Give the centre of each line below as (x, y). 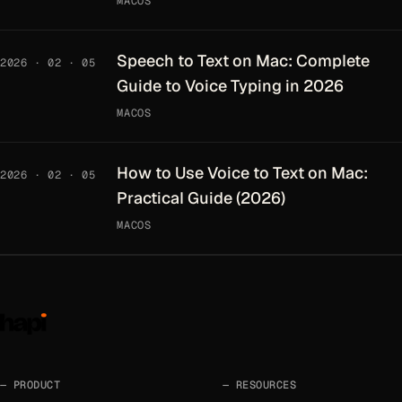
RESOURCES (266, 385)
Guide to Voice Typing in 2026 (231, 86)
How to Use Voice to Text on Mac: (243, 173)
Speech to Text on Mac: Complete (244, 61)
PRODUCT (37, 385)
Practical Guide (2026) (201, 198)
